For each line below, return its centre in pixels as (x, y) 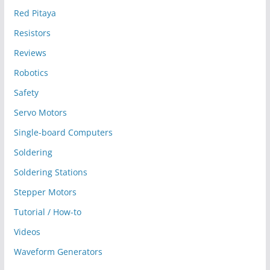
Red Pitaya (35, 13)
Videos (27, 232)
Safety (26, 93)
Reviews (30, 53)
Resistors (32, 33)
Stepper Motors (45, 192)
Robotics (31, 73)
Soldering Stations (50, 172)
